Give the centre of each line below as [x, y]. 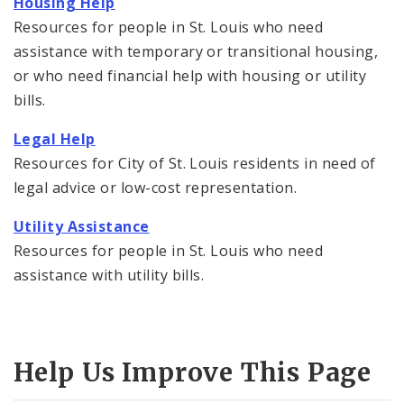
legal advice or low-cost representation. [156, 187]
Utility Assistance [82, 226]
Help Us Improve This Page [193, 373]
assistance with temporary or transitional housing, [196, 51]
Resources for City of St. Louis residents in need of [195, 163]
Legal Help [55, 138]
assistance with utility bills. [109, 275]
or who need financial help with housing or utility [190, 75]
